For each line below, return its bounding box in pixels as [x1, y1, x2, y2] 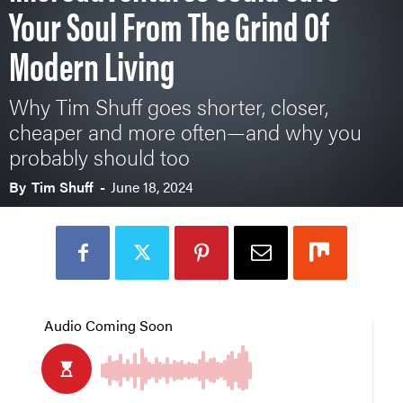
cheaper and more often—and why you [9, 116, 362, 147]
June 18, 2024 [111, 176, 193, 197]
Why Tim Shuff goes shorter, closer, [9, 91, 328, 121]
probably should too [9, 141, 190, 172]
